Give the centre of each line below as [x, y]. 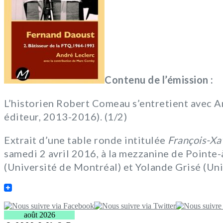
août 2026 [39, 215]
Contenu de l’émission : [159, 80]
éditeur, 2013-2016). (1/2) [65, 117]
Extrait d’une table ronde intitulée [86, 140]
